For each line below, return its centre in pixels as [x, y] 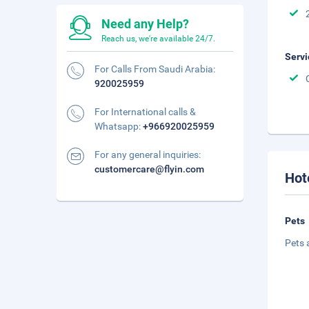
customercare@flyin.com [149, 169]
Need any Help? [145, 24]
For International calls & [145, 112]
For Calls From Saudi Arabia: [155, 69]
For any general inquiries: [148, 154]
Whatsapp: [119, 126]
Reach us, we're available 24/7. [158, 39]
